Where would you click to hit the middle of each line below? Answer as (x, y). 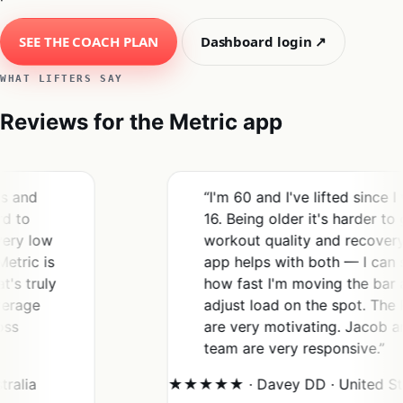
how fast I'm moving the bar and (268, 283)
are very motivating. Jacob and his (275, 326)
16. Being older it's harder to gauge (276, 218)
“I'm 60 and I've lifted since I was (269, 197)
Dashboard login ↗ (264, 41)
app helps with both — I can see (267, 261)
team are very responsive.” (247, 348)
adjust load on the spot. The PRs (268, 304)
